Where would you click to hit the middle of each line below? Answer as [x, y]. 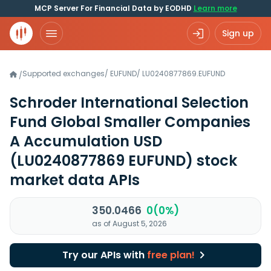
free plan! [171, 255]
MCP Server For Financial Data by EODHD [114, 8]
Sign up [238, 33]
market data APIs [75, 180]
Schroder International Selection [129, 103]
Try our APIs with [104, 255]
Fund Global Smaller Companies [130, 122]
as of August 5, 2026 [129, 224]
